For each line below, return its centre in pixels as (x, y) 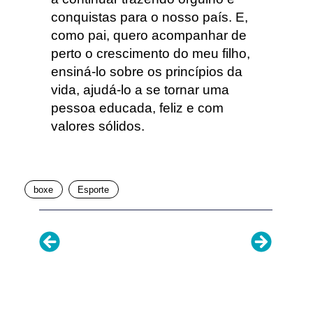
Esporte (94, 190)
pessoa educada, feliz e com (137, 108)
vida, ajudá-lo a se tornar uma (140, 89)
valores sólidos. (97, 126)
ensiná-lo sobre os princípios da (146, 71)
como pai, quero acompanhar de (148, 35)
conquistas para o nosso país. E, (149, 17)
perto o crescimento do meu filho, (150, 53)
